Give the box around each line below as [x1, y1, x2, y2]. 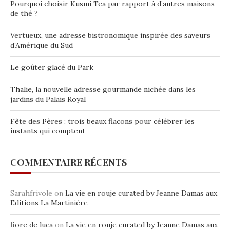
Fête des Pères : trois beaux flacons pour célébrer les [10, 117, 195, 126]
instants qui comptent [10, 126, 85, 136]
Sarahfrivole [10, 188, 52, 198]
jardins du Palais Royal [10, 94, 86, 104]
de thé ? [10, 9, 38, 18]
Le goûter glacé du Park [10, 63, 93, 72]
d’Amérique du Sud [10, 41, 73, 50]
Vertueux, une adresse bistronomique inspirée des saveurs [10, 31, 210, 40]
